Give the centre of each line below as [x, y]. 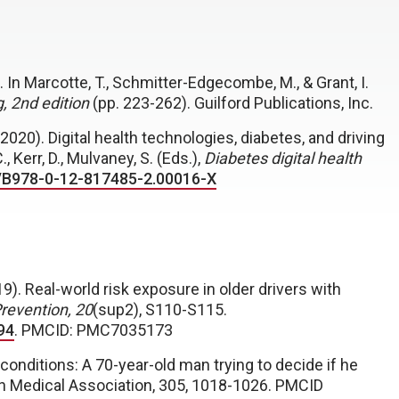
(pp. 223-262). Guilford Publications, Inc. [231, 103]
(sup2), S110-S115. [160, 309]
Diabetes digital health [283, 158]
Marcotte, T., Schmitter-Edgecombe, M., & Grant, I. [196, 82]
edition [63, 103]
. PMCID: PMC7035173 [94, 330]
